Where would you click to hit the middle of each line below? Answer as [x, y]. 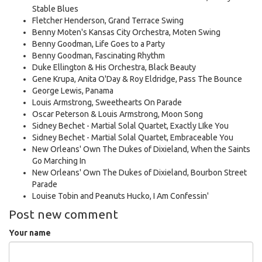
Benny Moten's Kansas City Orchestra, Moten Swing [126, 32]
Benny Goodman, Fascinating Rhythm [99, 56]
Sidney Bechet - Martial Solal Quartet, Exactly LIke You [130, 126]
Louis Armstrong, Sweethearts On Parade [107, 102]
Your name [30, 233]
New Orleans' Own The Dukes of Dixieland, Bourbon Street [139, 173]
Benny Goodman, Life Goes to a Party [99, 44]
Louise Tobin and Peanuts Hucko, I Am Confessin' [120, 196]
